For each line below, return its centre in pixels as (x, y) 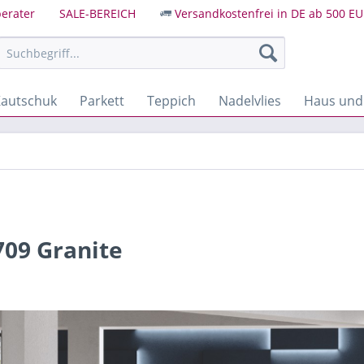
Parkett (102, 101)
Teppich (171, 101)
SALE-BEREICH (97, 13)
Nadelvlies (250, 101)
